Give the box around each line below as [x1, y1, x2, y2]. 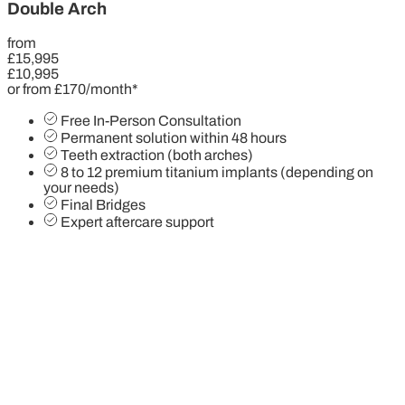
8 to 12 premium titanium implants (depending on [61, 164, 373, 180]
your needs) [43, 179, 119, 195]
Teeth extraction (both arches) [61, 146, 253, 163]
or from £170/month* [7, 80, 138, 97]
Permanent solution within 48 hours [61, 129, 287, 146]
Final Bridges [61, 196, 146, 212]
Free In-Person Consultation [61, 112, 241, 128]
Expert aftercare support [61, 213, 214, 230]
